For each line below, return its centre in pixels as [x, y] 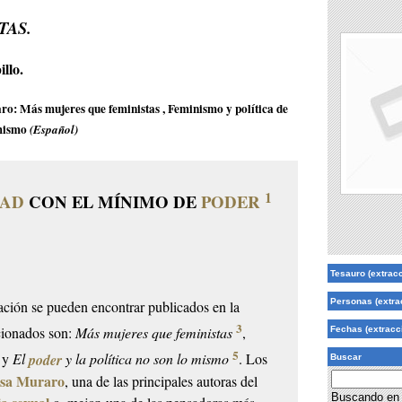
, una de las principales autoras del [162, 380]
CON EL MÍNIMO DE [113, 202]
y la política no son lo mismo [146, 359]
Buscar [345, 357]
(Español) [54, 130]
